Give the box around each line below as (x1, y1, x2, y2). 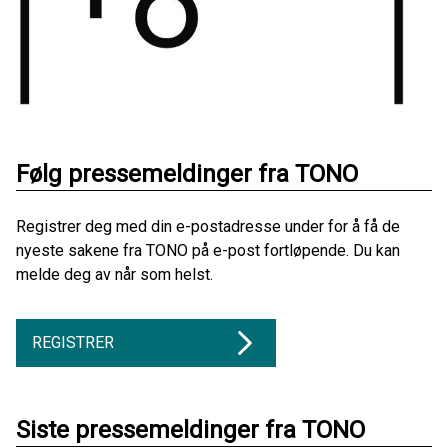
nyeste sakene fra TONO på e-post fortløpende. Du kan (16, 240, 400, 260)
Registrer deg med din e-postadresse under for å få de (16, 216, 400, 236)
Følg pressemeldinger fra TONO (16, 159, 358, 188)
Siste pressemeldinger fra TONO (16, 415, 365, 444)
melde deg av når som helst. (16, 264, 213, 284)
